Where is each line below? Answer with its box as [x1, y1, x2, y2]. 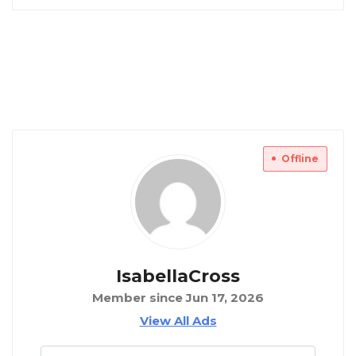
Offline [281, 153, 319, 165]
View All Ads [139, 313, 217, 329]
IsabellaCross [116, 265, 240, 288]
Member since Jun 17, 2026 [92, 290, 264, 306]
